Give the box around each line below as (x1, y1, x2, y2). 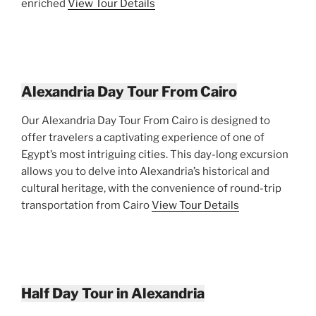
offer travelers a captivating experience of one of (21, 130, 265, 144)
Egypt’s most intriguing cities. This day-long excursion (21, 147, 288, 161)
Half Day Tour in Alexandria (21, 284, 205, 302)
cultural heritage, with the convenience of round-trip (21, 181, 281, 195)
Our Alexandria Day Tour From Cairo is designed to (21, 114, 270, 127)
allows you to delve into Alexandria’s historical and (21, 164, 269, 178)
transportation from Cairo (21, 198, 152, 212)
